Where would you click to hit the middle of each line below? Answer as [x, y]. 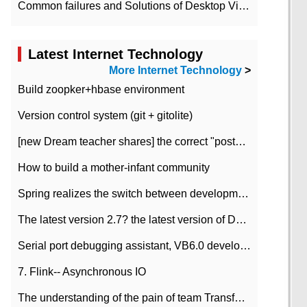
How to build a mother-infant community [114, 168]
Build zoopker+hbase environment [101, 90]
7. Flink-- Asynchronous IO [82, 272]
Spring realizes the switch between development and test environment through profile [243, 194]
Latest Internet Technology [115, 54]
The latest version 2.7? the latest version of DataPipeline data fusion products [241, 220]
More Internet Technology [175, 71]
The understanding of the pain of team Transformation [240, 298]
